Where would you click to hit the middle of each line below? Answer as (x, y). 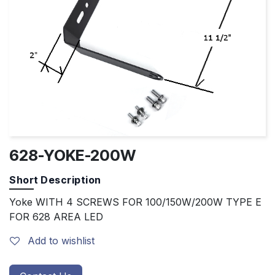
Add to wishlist (61, 241)
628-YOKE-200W (72, 155)
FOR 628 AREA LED (56, 217)
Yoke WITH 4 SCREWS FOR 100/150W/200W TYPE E (135, 202)
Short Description (55, 180)
